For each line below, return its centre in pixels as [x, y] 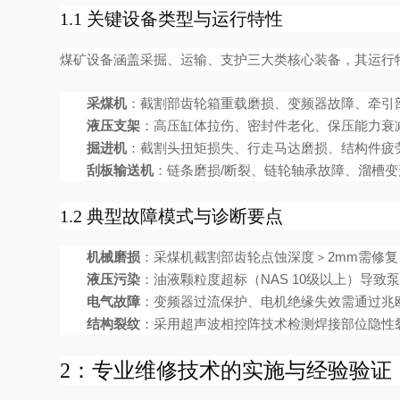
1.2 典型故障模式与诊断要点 [172, 216]
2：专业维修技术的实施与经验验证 [226, 371]
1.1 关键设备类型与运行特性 [172, 19]
